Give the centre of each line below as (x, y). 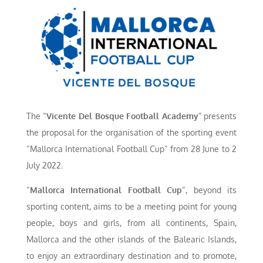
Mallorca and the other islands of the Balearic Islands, (131, 240)
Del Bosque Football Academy (138, 116)
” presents (218, 116)
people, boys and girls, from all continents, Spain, (131, 223)
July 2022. (44, 166)
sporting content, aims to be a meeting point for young (131, 207)
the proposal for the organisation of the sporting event (131, 133)
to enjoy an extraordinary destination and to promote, (131, 256)
